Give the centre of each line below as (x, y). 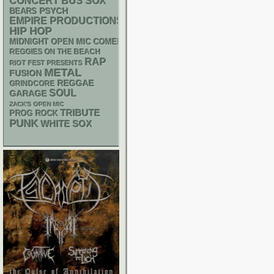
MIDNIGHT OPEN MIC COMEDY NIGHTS (85, 42)
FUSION (26, 74)
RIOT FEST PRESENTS (46, 63)
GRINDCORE (32, 84)
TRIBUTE (80, 113)
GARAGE (28, 94)
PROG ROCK (34, 114)
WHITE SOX (67, 124)
